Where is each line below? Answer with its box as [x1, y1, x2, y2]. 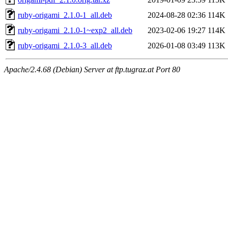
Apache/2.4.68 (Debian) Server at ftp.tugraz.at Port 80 [4, 65, 180, 74]
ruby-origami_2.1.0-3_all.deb [18, 41, 112, 50]
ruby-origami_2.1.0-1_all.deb [18, 10, 112, 19]
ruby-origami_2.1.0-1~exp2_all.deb [18, 25, 132, 35]
